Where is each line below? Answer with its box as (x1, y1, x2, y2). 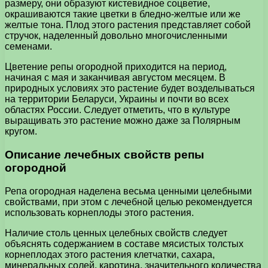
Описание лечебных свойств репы (5, 148, 204, 161)
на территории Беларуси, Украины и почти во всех (5, 94, 229, 105)
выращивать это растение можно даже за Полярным (5, 115, 240, 126)
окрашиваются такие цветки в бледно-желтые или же (5, 9, 240, 20)
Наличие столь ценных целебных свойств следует (5, 227, 227, 238)
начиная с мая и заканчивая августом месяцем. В (5, 72, 226, 83)
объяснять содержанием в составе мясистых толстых (5, 238, 243, 249)
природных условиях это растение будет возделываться (5, 83, 255, 94)
